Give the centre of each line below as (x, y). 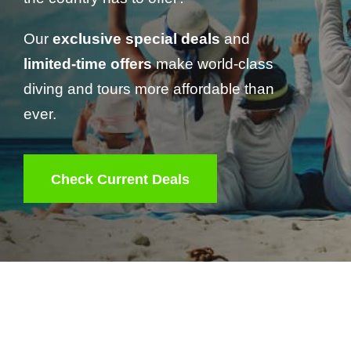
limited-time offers (88, 64)
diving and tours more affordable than (149, 89)
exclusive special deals (136, 39)
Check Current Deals (120, 179)
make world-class (213, 64)
